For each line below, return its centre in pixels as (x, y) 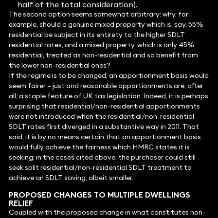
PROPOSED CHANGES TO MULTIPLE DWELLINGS (99, 195)
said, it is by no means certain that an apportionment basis (105, 137)
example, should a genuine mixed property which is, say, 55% (106, 25)
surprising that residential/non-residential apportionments (104, 106)
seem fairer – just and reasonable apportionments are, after (106, 86)
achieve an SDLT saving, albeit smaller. (71, 178)
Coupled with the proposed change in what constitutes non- (107, 212)
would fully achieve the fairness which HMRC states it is (99, 147)
